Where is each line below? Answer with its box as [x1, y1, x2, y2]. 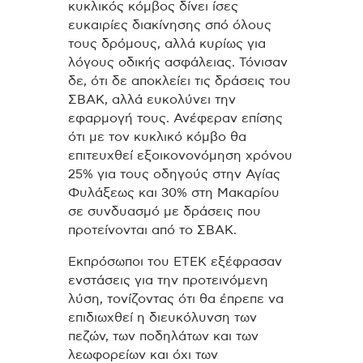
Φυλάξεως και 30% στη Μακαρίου [68, 186, 280, 200]
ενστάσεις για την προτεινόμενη [68, 273, 268, 287]
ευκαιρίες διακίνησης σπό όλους [68, 19, 271, 32]
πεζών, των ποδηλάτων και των [68, 329, 258, 343]
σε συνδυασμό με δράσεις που [68, 205, 261, 219]
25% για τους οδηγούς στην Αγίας [68, 168, 280, 181]
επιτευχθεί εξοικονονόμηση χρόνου [68, 149, 293, 163]
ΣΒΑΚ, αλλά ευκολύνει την [68, 93, 236, 107]
